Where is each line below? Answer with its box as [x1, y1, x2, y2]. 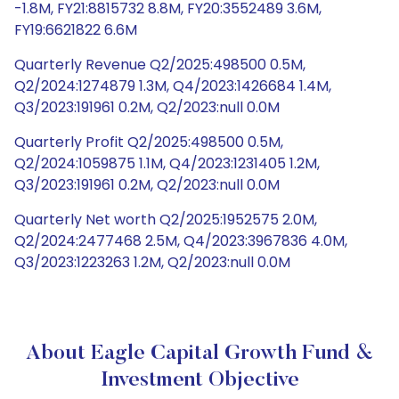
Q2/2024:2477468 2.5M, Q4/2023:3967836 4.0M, [14, 231, 347, 251]
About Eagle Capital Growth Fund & [26, 343, 373, 364]
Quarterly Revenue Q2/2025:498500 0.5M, [14, 54, 305, 75]
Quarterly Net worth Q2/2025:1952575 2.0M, [14, 209, 317, 230]
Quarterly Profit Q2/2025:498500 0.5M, [14, 132, 283, 152]
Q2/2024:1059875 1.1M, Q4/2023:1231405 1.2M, [14, 153, 320, 174]
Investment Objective [100, 370, 299, 391]
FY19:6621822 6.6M [14, 20, 137, 40]
